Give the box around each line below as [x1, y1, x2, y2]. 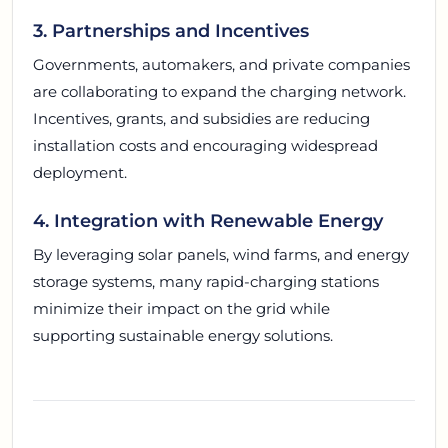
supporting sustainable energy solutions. [33, 326, 333, 346]
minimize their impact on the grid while [33, 299, 330, 319]
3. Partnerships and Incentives [33, 20, 309, 41]
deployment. [33, 163, 127, 182]
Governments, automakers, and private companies [33, 55, 410, 74]
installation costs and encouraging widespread [33, 136, 378, 155]
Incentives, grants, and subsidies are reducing [33, 109, 370, 128]
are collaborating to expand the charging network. [33, 82, 406, 101]
